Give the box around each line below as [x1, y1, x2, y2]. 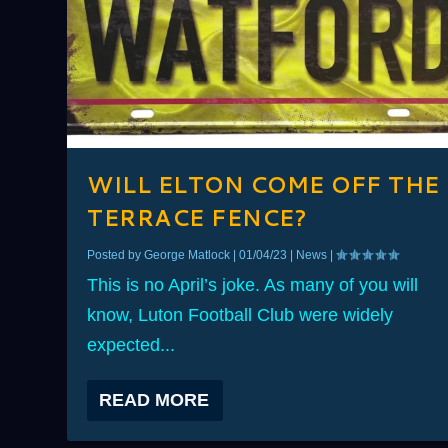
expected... [87, 335, 176, 356]
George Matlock [144, 248, 231, 263]
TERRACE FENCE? [87, 202, 307, 234]
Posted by [87, 248, 145, 263]
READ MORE [99, 390, 210, 411]
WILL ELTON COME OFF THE [87, 169, 440, 201]
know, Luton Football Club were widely [87, 305, 394, 326]
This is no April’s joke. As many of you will [87, 275, 419, 296]
